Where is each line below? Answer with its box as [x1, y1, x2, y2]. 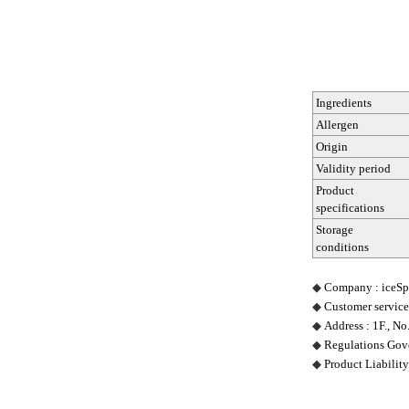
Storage [316, 223, 353, 236]
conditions [316, 240, 369, 254]
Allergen [316, 118, 359, 131]
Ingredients [316, 96, 372, 110]
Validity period [316, 162, 391, 175]
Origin [316, 140, 348, 153]
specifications [316, 201, 384, 215]
